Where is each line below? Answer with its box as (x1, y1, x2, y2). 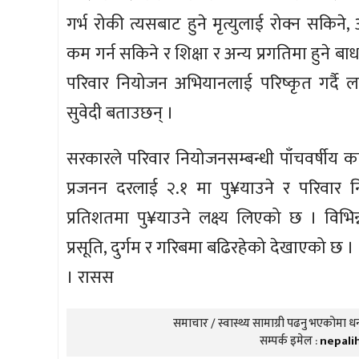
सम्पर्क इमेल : (259, 330, 320, 351)
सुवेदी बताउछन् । (67, 98, 174, 128)
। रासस (67, 262, 114, 292)
